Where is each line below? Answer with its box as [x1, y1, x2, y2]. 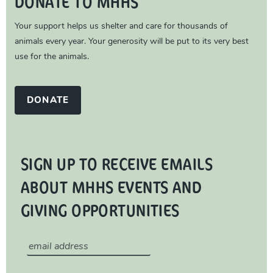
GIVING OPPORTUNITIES [21, 198, 180, 222]
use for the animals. [15, 52, 89, 62]
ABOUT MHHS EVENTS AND [21, 175, 202, 199]
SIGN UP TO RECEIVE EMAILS [21, 152, 213, 175]
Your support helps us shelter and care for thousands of [15, 22, 228, 32]
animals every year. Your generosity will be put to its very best [15, 37, 249, 47]
